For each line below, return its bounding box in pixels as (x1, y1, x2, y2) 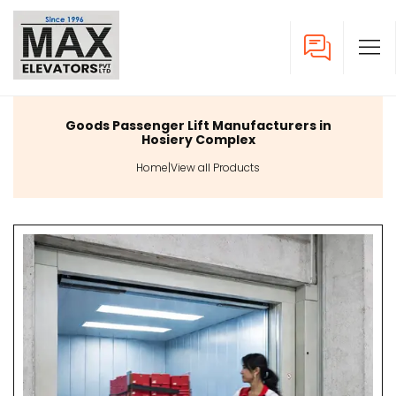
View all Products (171, 160, 260, 175)
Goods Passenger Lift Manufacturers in (65, 117, 331, 134)
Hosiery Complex (141, 131, 255, 148)
